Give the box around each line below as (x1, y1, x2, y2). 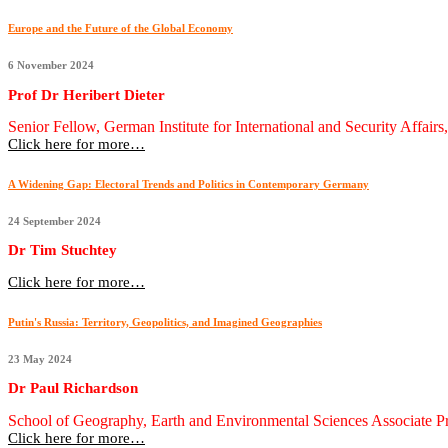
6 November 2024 (8, 59, 94, 72)
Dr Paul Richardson (8, 380, 138, 397)
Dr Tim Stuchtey (8, 242, 117, 259)
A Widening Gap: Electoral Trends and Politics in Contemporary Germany (8, 177, 369, 190)
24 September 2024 (8, 214, 101, 227)
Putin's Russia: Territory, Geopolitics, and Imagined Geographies (8, 315, 322, 328)
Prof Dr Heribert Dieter (8, 86, 165, 103)
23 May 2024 (8, 352, 72, 365)
